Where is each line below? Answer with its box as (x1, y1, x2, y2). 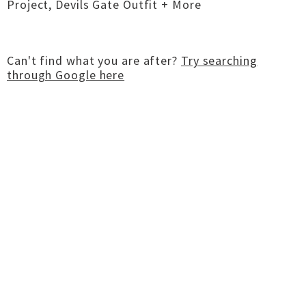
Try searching (180, 53, 258, 68)
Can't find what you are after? (7, 53, 181, 68)
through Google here (7, 67, 125, 83)
